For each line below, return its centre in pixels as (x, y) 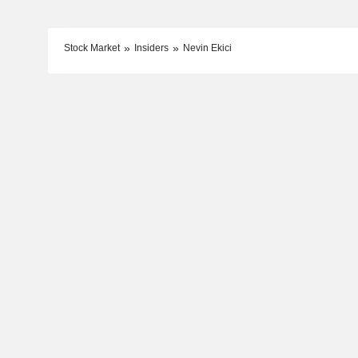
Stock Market (91, 48)
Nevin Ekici (207, 48)
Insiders (151, 48)
